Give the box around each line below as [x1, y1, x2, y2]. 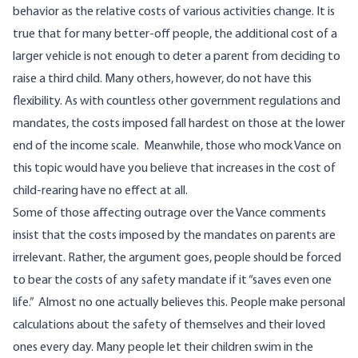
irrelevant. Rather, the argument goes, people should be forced [13, 252, 341, 265]
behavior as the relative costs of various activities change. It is [13, 6, 335, 19]
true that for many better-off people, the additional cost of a [13, 28, 337, 42]
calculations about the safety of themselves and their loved [13, 319, 325, 332]
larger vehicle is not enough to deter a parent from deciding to [13, 50, 340, 64]
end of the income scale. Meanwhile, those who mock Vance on [13, 140, 341, 153]
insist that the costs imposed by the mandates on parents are [13, 229, 336, 243]
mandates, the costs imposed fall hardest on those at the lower [13, 117, 345, 131]
